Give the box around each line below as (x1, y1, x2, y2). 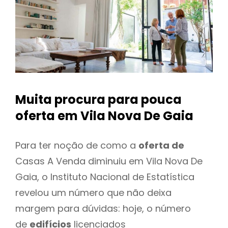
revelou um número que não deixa (15, 186, 172, 199)
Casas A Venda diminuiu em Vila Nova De (15, 154, 203, 167)
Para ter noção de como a (15, 138, 138, 152)
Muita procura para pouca (15, 91, 182, 108)
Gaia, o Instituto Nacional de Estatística (15, 170, 194, 183)
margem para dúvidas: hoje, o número (15, 202, 191, 215)
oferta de (138, 138, 184, 152)
